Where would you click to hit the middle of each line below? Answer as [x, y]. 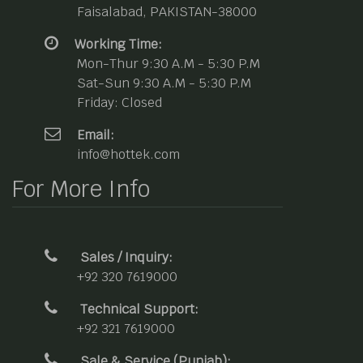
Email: [94, 135]
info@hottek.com [128, 154]
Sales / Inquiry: [125, 257]
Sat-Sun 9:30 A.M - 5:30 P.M [164, 83]
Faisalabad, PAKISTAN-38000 [167, 11]
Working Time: [117, 44]
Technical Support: [138, 309]
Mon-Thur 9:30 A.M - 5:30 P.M [169, 63]
